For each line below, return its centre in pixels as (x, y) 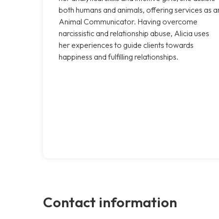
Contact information (110, 202)
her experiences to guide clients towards (126, 45)
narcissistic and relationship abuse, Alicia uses (134, 33)
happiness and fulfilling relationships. (119, 56)
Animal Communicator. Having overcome (128, 21)
